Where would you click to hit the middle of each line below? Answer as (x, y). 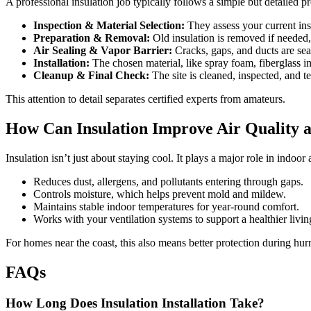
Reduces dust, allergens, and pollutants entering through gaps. (168, 181)
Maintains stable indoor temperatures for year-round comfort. (166, 206)
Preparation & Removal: (92, 38)
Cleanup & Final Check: (91, 75)
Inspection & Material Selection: (109, 25)
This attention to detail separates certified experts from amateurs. (145, 99)
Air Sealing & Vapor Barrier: (103, 50)
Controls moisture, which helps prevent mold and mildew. (160, 194)
